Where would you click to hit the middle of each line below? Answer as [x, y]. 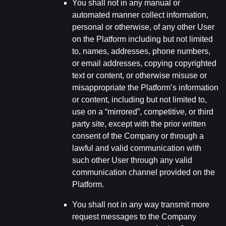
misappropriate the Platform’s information [145, 88]
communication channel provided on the [144, 172]
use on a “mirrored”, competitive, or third [143, 112]
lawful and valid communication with [137, 148]
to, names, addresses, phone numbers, [141, 51]
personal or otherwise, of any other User [143, 27]
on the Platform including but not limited [143, 39]
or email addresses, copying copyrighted [144, 63]
